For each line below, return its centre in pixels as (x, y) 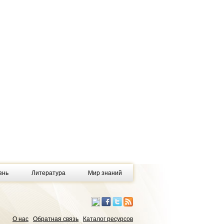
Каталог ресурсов (108, 219)
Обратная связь (56, 219)
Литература (48, 173)
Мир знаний (105, 173)
